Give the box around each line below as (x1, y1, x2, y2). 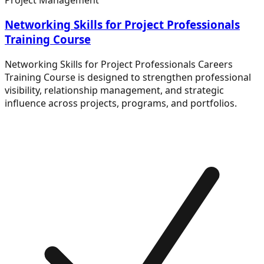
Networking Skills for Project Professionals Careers (5, 58, 233, 71)
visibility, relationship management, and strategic (5, 84, 224, 97)
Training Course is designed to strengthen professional (5, 71, 251, 84)
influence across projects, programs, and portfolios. (5, 97, 237, 110)
